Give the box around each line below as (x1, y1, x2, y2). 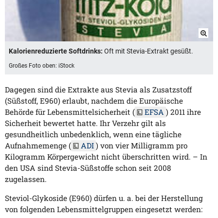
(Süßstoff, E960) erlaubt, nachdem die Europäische (5, 96, 183, 106)
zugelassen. (5, 174, 47, 184)
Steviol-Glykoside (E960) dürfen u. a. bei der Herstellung (5, 193, 203, 203)
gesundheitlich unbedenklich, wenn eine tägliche (5, 129, 182, 140)
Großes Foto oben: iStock (9, 62, 74, 70)
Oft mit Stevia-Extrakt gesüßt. (103, 47, 193, 55)
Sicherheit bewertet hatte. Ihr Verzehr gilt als (5, 118, 166, 128)
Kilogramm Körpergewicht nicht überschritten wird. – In (5, 152, 207, 162)
